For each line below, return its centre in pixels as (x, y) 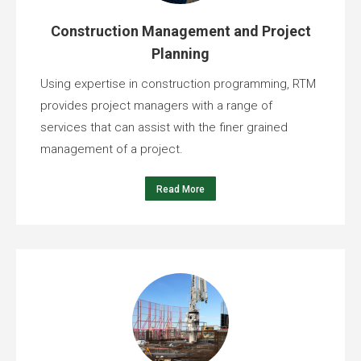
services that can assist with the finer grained (164, 128)
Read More (180, 190)
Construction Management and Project (180, 31)
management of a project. (112, 149)
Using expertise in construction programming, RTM (178, 84)
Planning (180, 54)
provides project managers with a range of (156, 106)
